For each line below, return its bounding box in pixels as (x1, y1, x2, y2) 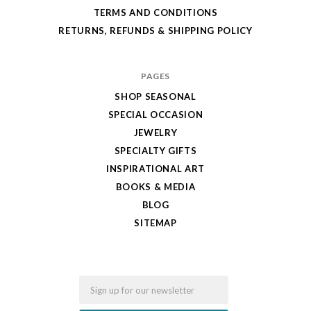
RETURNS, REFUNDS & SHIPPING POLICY (58, 25, 253, 37)
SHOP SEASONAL (115, 91, 196, 103)
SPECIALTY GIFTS (114, 145, 197, 157)
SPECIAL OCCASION (108, 109, 203, 121)
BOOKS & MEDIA (115, 181, 196, 193)
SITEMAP (134, 217, 177, 229)
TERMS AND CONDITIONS (93, 7, 218, 19)
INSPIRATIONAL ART (106, 163, 205, 175)
